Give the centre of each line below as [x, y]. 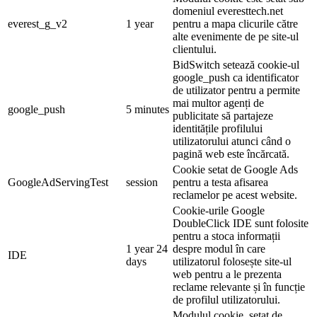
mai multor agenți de [218, 103]
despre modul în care [219, 248]
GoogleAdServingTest [58, 182]
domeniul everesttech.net [228, 11]
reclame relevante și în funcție [239, 287]
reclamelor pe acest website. [235, 195]
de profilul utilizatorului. [226, 299]
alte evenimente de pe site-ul [236, 36]
